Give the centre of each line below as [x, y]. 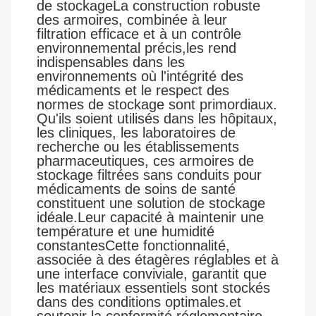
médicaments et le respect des [133, 91]
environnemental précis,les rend [136, 48]
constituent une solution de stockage [151, 203]
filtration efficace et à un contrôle [139, 34]
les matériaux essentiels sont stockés [153, 288]
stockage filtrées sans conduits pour [149, 175]
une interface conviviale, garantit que [152, 274]
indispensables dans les [111, 62]
